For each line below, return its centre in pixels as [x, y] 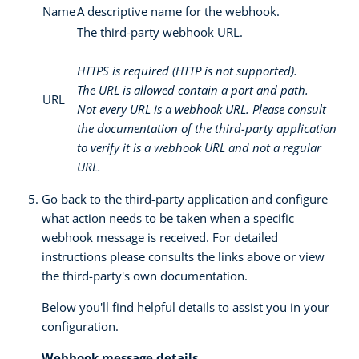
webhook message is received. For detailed [160, 237]
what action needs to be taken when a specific [168, 218]
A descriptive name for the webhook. [178, 11]
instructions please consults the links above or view [183, 256]
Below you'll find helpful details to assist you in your [186, 307]
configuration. [80, 326]
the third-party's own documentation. [145, 275]
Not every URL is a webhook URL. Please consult [202, 109]
